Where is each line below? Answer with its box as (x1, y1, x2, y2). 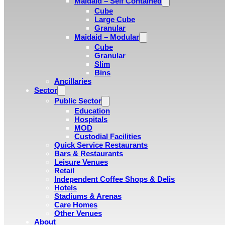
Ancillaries (54, 77, 91, 85)
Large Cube (94, 15, 135, 24)
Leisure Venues (54, 158, 108, 166)
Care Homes (54, 200, 97, 209)
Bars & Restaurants (54, 149, 123, 158)
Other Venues (54, 209, 102, 217)
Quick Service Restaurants (54, 141, 148, 149)
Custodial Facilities (74, 132, 141, 141)
